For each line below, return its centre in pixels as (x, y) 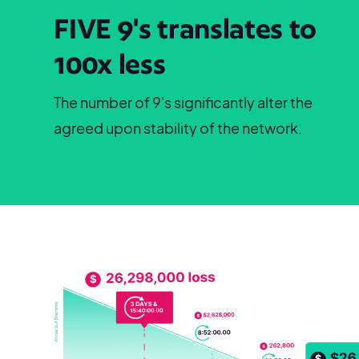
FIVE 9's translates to (186, 28)
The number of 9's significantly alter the (184, 102)
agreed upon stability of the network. (178, 127)
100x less (110, 63)
